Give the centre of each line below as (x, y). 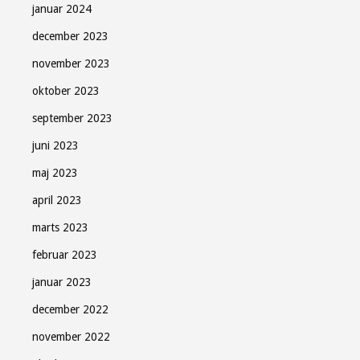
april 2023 (57, 200)
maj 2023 (55, 173)
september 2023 (72, 118)
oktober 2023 (66, 91)
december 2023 (70, 36)
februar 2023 (65, 255)
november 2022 (71, 337)
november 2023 (71, 63)
